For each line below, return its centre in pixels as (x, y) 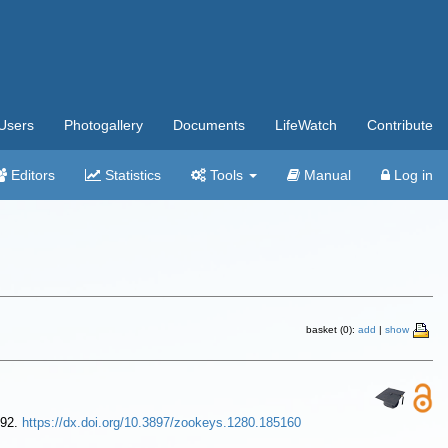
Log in (411, 175)
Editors (31, 175)
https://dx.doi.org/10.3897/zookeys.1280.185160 (161, 422)
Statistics (131, 175)
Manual (325, 175)
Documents (209, 125)
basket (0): (332, 329)
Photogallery (103, 125)
